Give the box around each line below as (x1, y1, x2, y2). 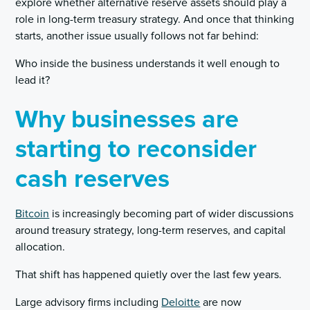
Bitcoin (15, 207, 50, 221)
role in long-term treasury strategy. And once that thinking (15, 12, 295, 26)
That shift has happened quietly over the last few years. (15, 268, 282, 282)
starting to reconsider (15, 134, 257, 165)
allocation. (15, 240, 66, 254)
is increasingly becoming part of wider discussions (49, 207, 294, 221)
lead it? (15, 73, 51, 87)
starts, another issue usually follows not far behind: (15, 29, 259, 43)
